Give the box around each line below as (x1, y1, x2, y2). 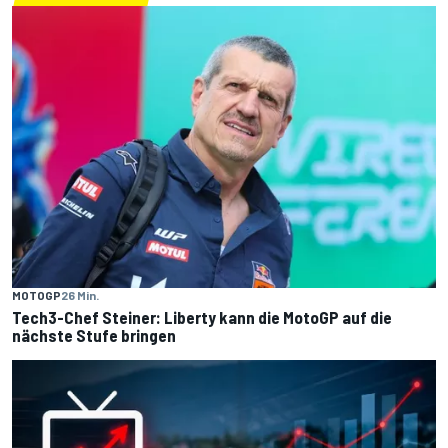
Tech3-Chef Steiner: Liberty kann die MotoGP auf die (12, 307, 392, 327)
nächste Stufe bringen (12, 325, 176, 345)
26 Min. (61, 288, 99, 302)
